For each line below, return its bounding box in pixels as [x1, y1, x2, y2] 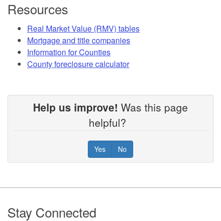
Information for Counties [27, 46, 110, 58]
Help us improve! [33, 99, 118, 114]
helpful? [89, 114, 132, 130]
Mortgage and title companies [27, 34, 130, 46]
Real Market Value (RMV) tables [27, 22, 140, 34]
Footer [7, 192, 49, 214]
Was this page [118, 99, 188, 114]
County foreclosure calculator [27, 58, 129, 70]
